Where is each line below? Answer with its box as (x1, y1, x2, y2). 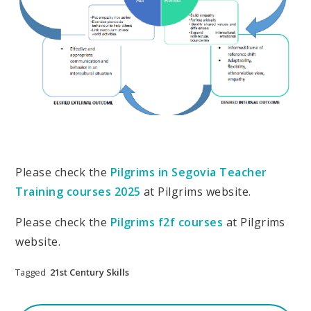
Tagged (15, 265, 47, 278)
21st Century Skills (50, 265, 130, 278)
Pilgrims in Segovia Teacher (110, 164, 267, 180)
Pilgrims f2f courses (110, 214, 224, 230)
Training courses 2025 (15, 183, 141, 199)
